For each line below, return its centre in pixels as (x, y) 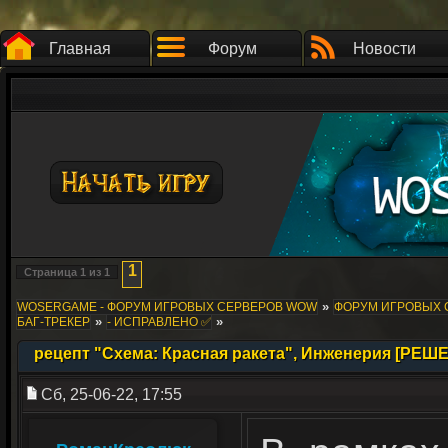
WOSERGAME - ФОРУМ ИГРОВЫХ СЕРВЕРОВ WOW (167, 307)
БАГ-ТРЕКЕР (53, 322)
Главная (80, 48)
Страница (52, 272)
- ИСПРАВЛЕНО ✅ (159, 322)
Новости (384, 48)
